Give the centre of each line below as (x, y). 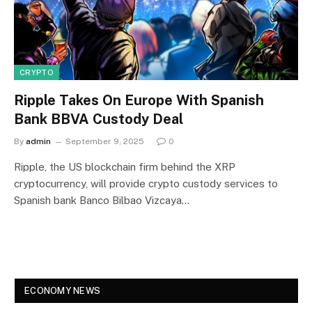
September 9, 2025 (105, 141)
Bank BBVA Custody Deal (99, 119)
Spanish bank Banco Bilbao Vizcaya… (102, 200)
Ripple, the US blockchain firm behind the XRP (125, 166)
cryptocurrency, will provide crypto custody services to (146, 183)
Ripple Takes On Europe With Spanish (139, 100)
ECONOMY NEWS (63, 290)
